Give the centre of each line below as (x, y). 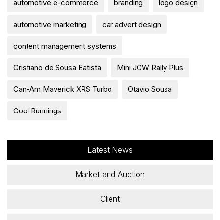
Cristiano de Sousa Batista (57, 67)
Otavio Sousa (150, 89)
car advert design (132, 24)
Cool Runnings (37, 110)
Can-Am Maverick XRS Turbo (63, 89)
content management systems (65, 46)
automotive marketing (50, 24)
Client (110, 199)
